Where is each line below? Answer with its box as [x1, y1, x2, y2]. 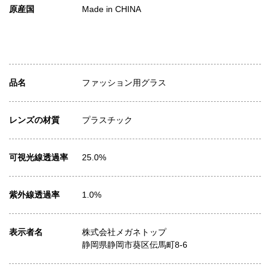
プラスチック [81, 115, 133, 125]
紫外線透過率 [9, 190, 60, 200]
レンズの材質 [9, 115, 60, 125]
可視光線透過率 [9, 152, 68, 163]
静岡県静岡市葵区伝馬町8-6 [81, 240, 187, 250]
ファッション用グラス [81, 78, 166, 88]
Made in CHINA [81, 4, 141, 14]
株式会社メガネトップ [81, 227, 166, 237]
